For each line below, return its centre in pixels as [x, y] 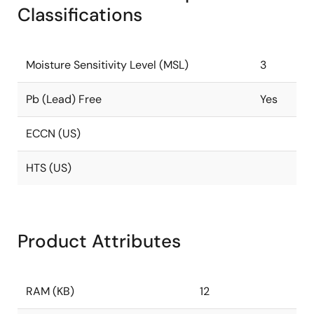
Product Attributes [99, 241]
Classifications [80, 15]
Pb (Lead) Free [64, 99]
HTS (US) [49, 168]
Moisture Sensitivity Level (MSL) [107, 65]
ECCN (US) [53, 134]
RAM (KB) [50, 291]
